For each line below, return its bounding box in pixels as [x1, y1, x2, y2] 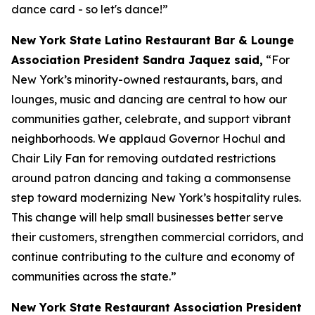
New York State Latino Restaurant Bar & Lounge [11, 33, 294, 47]
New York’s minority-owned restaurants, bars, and [11, 72, 283, 86]
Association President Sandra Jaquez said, [11, 53, 263, 67]
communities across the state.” [11, 269, 176, 283]
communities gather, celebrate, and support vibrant [11, 112, 291, 126]
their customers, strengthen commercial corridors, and [11, 230, 304, 244]
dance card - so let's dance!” [11, 2, 168, 16]
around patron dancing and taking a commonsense [11, 171, 291, 185]
